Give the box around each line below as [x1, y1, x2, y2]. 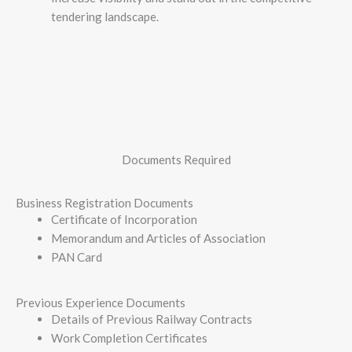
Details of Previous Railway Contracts [51, 312, 252, 327]
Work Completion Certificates [51, 331, 207, 346]
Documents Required [121, 152, 231, 167]
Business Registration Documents [16, 195, 193, 210]
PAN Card [51, 249, 102, 264]
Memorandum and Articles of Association [51, 230, 266, 245]
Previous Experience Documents [16, 295, 185, 310]
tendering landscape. [51, 9, 159, 24]
